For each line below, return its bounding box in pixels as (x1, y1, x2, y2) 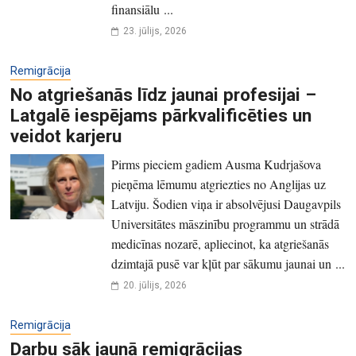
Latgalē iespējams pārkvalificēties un (10, 104, 312, 126)
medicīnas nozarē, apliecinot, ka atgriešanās (110, 234, 329, 252)
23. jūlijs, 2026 (122, 25, 187, 37)
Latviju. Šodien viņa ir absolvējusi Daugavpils (110, 195, 341, 212)
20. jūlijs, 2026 (122, 279, 187, 291)
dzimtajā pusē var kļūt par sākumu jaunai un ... (110, 254, 345, 272)
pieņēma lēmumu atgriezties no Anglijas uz (110, 175, 326, 192)
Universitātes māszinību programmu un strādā (110, 215, 339, 232)
